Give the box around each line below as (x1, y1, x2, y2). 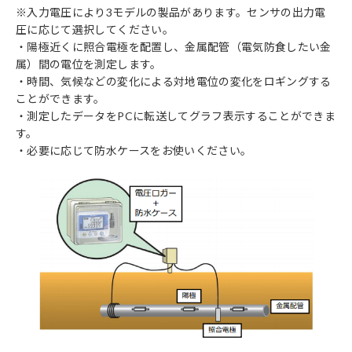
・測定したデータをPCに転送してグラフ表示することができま (16, 109, 336, 123)
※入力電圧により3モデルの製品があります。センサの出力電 (16, 5, 326, 19)
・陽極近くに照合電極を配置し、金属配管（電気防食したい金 (16, 40, 332, 53)
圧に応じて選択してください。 (16, 23, 174, 36)
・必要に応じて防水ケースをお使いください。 (16, 144, 252, 157)
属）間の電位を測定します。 (16, 57, 162, 71)
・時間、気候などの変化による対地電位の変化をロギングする (16, 75, 332, 88)
